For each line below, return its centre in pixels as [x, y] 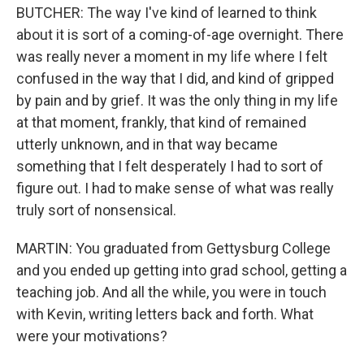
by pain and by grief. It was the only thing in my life [177, 100]
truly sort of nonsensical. [96, 210]
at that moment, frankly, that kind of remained [161, 122]
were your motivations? [92, 336]
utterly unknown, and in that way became [147, 144]
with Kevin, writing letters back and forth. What [165, 314]
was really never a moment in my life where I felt [172, 56]
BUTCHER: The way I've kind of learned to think [167, 13]
